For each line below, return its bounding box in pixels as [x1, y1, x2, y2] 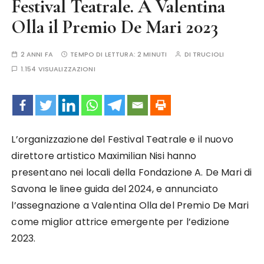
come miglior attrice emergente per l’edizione [11, 215, 230, 229]
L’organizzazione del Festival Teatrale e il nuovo [11, 133, 233, 146]
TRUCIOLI [192, 49, 225, 59]
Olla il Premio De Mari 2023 [11, 15, 219, 38]
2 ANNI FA [20, 49, 53, 59]
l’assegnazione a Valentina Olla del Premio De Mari [11, 199, 249, 212]
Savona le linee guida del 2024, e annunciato [11, 182, 219, 196]
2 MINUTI [137, 49, 167, 59]
